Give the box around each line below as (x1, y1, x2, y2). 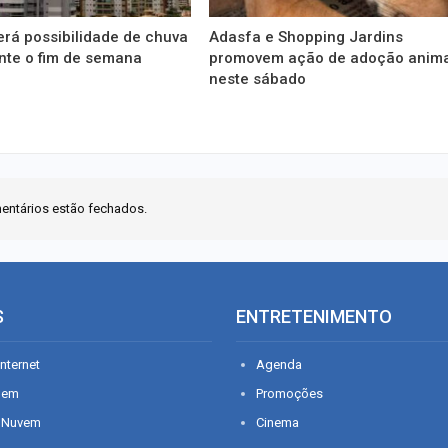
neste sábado (209, 69, 307, 88)
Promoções (256, 385, 323, 401)
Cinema (256, 414, 299, 430)
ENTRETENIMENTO (236, 305, 392, 327)
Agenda (256, 356, 302, 372)
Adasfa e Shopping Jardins (209, 27, 404, 46)
